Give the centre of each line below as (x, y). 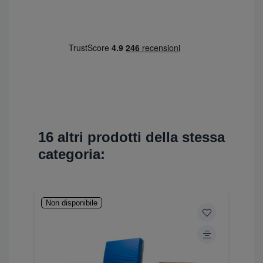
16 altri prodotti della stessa (131, 137)
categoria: (72, 154)
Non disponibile (72, 203)
